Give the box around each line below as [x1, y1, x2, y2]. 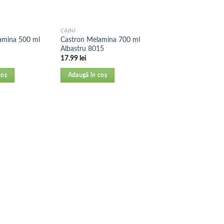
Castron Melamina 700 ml [60, 35, 140, 43]
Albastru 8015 [60, 44, 104, 52]
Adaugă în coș [67, 72, 107, 78]
